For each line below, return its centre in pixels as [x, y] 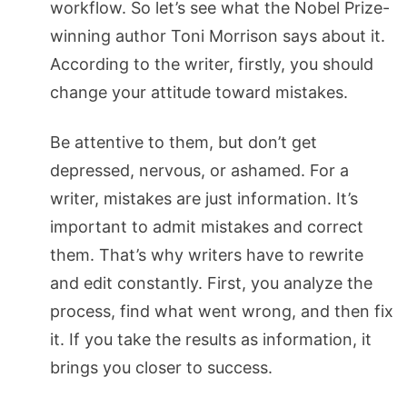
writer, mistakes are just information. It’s [204, 198]
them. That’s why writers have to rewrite [207, 254]
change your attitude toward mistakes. [199, 92]
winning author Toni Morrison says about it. [218, 35]
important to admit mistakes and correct [207, 226]
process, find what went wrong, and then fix [222, 311]
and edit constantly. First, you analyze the [211, 283]
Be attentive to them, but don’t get [184, 142]
